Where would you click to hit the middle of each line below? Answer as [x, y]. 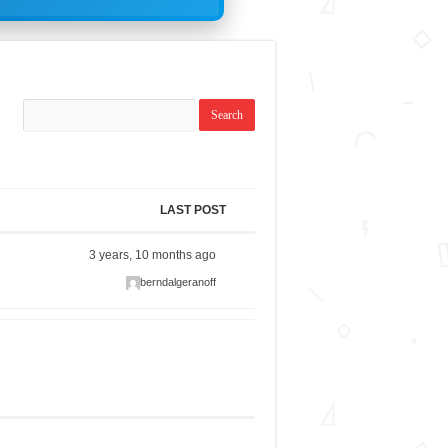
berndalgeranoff [178, 282]
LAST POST [192, 210]
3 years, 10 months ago [153, 255]
